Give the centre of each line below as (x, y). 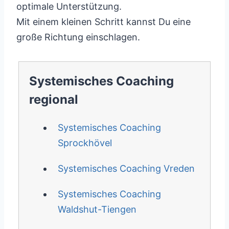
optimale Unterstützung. (69, 6)
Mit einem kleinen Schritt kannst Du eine (104, 22)
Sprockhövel (85, 143)
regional (53, 99)
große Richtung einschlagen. (78, 37)
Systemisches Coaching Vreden (126, 168)
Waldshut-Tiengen (97, 209)
